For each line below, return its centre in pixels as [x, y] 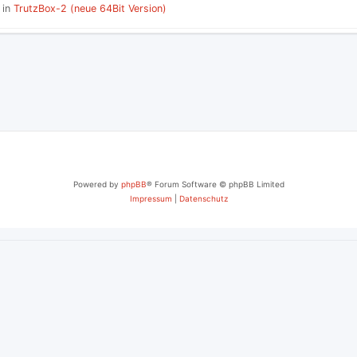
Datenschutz [203, 198]
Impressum [151, 198]
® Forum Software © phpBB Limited [215, 184]
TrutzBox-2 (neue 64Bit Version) [90, 8]
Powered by [97, 184]
